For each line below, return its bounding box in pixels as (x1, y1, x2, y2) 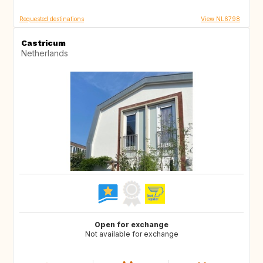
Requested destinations (19, 15, 84, 23)
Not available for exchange (85, 230, 178, 239)
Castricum (21, 38, 66, 48)
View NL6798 (201, 15, 240, 23)
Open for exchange (95, 220, 168, 230)
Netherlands (21, 48, 68, 59)
